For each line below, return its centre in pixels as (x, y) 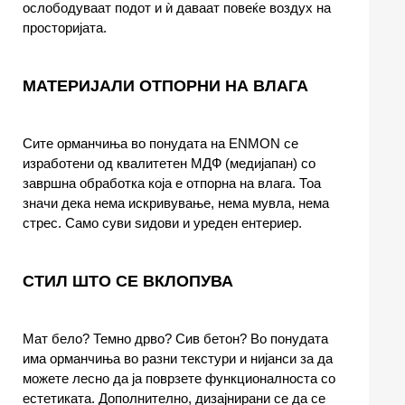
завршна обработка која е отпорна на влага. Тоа (172, 184)
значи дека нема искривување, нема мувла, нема (176, 203)
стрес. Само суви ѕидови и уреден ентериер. (162, 223)
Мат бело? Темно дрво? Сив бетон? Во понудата (175, 339)
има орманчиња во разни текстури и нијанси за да (178, 359)
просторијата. (65, 28)
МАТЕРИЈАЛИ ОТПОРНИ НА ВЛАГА (165, 86)
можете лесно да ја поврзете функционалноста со (179, 379)
